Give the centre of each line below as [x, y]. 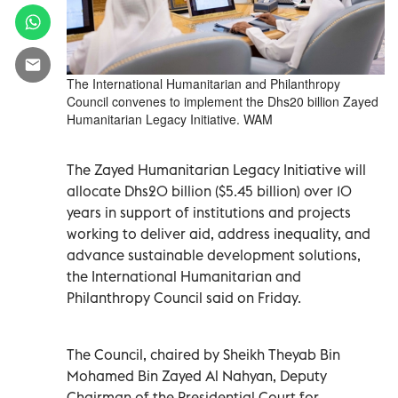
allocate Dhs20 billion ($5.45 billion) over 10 [209, 191]
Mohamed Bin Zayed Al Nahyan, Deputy [197, 375]
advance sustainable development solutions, [214, 255]
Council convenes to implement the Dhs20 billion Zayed [223, 101]
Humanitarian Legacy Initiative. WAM [170, 119]
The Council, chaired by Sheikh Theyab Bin [203, 354]
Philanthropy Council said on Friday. [184, 297]
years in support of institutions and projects [209, 212]
